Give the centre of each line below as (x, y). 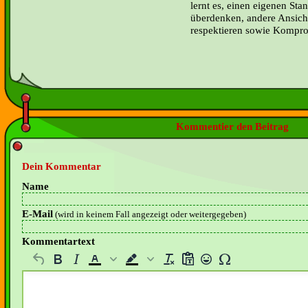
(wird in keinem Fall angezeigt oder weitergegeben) (150, 214)
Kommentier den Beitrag (232, 126)
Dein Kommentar (62, 167)
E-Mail (37, 214)
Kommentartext (58, 242)
